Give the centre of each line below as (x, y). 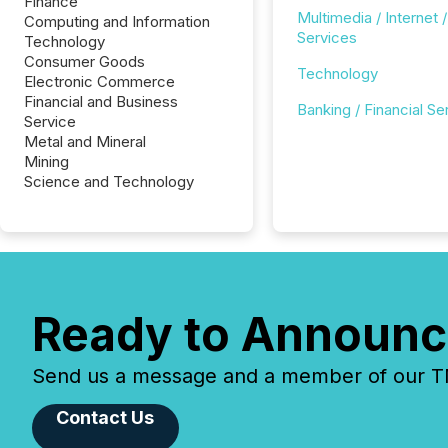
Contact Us (105, 417)
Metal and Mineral (85, 141)
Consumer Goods (84, 61)
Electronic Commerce (99, 81)
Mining (46, 161)
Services (326, 37)
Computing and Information (117, 21)
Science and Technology (109, 181)
